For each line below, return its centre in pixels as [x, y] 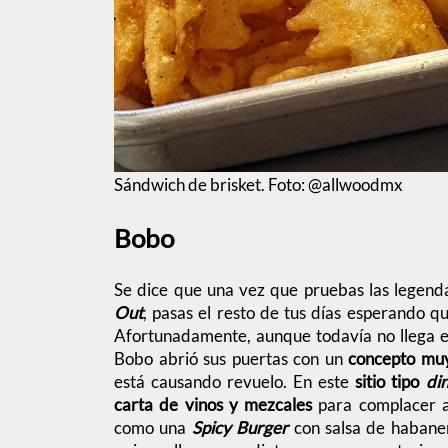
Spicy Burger [242, 427]
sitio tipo [390, 381]
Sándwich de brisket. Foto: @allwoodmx [258, 185]
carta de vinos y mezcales [213, 404]
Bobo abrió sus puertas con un [231, 358]
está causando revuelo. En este [235, 381]
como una [153, 427]
